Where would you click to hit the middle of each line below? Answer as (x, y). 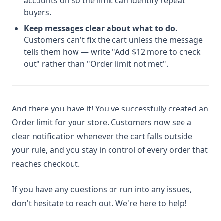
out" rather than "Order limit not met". (96, 64)
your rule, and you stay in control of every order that (110, 150)
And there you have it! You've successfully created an (110, 109)
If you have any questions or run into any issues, (102, 190)
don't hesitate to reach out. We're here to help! (99, 203)
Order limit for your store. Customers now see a (102, 123)
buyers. (37, 13)
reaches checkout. (46, 164)
